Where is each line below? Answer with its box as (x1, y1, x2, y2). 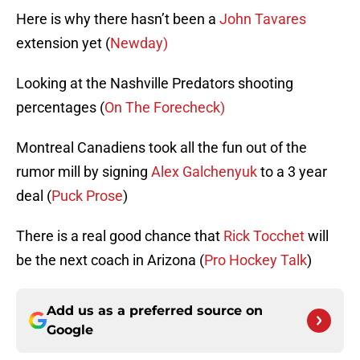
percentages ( (16, 99, 104, 117)
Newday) (110, 35, 168, 52)
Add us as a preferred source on (47, 303, 263, 319)
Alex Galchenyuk (151, 163, 257, 181)
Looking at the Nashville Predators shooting (16, 75, 293, 92)
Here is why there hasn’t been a (16, 10, 219, 28)
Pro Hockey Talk (204, 252, 307, 269)
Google (47, 322, 93, 338)
